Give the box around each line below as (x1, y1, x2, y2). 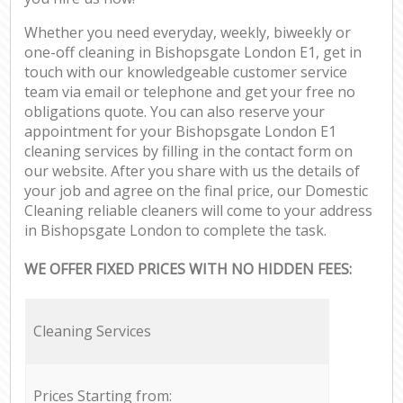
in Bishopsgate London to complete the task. (24, 220, 327, 241)
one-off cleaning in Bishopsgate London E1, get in (24, 42, 363, 63)
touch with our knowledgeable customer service (24, 62, 348, 83)
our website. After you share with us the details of (24, 161, 361, 182)
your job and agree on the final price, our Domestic (24, 181, 369, 201)
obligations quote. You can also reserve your (24, 102, 326, 122)
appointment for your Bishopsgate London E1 (24, 121, 337, 142)
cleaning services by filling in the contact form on (24, 141, 354, 162)
